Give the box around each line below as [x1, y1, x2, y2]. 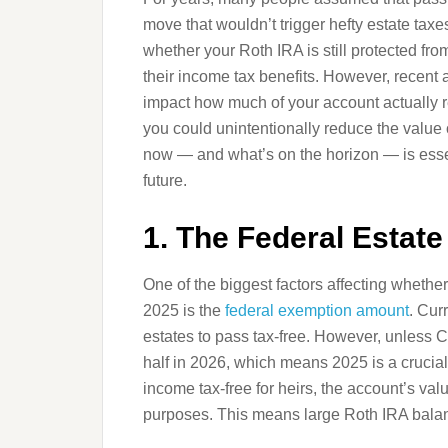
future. [143, 172, 187, 189]
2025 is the [143, 302, 225, 319]
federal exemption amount [225, 302, 409, 319]
